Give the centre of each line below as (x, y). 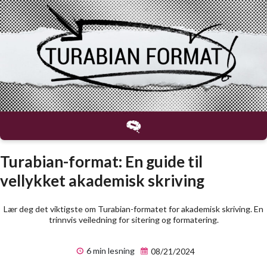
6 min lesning (109, 251)
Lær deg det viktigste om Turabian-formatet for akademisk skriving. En (133, 209)
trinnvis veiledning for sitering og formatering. (133, 220)
